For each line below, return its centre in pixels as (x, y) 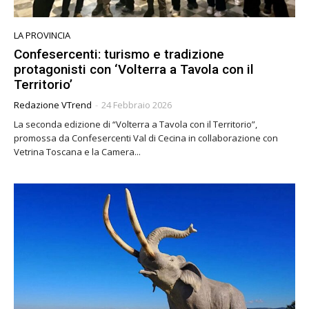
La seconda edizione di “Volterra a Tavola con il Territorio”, (136, 124)
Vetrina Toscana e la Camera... (77, 152)
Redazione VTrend (53, 105)
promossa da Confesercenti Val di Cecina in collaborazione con (146, 138)
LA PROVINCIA (42, 36)
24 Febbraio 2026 (137, 105)
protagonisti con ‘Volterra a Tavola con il (134, 70)
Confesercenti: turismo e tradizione (119, 54)
